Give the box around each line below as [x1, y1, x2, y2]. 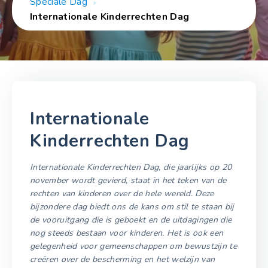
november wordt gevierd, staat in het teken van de [30, 174, 227, 186]
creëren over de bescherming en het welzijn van [30, 253, 215, 265]
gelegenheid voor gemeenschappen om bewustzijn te [30, 240, 237, 252]
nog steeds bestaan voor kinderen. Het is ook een [30, 227, 224, 239]
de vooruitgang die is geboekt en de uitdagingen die [30, 214, 232, 226]
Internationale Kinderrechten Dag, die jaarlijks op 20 [30, 161, 232, 173]
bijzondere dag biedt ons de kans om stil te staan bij [30, 200, 234, 212]
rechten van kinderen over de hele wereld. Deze [30, 187, 214, 199]
